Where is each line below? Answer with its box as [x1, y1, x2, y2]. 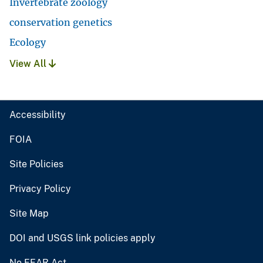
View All [9, 58, 49, 70]
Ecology [9, 36, 46, 49]
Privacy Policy [9, 183, 71, 195]
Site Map [9, 208, 49, 220]
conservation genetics [9, 16, 112, 29]
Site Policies [9, 159, 63, 170]
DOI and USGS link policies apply [9, 232, 156, 244]
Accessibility [9, 109, 66, 121]
